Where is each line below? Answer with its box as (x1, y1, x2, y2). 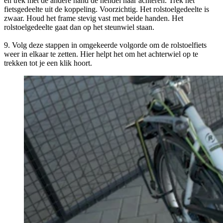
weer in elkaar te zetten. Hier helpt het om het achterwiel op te (4, 49, 198, 58)
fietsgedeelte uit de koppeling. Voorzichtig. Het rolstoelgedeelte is (4, 4, 209, 13)
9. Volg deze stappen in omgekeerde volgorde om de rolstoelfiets (4, 40, 207, 49)
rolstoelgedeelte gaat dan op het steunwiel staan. (4, 22, 154, 31)
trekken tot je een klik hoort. (4, 58, 92, 67)
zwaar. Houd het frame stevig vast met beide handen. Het (4, 13, 183, 22)
